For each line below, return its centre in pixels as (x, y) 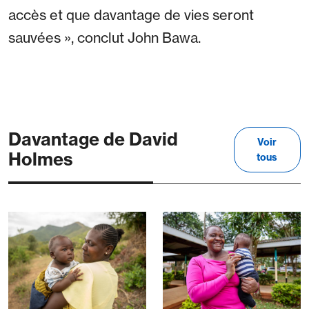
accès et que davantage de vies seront (131, 15)
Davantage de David (93, 140)
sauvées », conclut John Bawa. (104, 38)
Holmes (41, 160)
